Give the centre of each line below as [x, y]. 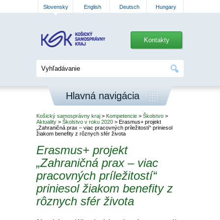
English [92, 7]
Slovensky [55, 7]
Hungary [166, 7]
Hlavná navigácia [103, 96]
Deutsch [129, 7]
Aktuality [46, 122]
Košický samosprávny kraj [68, 116]
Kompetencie [122, 116]
